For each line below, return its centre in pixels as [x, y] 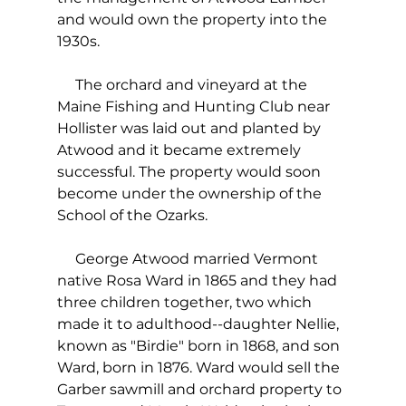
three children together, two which [186, 303]
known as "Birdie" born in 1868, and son [200, 346]
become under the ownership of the [191, 194]
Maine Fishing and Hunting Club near [195, 107]
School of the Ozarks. [132, 216]
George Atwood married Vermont [189, 259]
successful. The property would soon [190, 172]
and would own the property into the [193, 20]
